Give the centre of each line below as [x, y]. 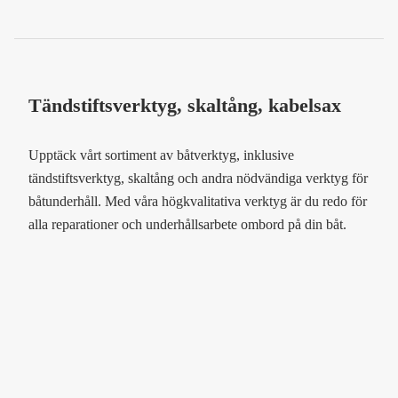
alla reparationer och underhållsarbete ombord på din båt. [187, 225]
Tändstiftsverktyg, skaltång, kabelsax [185, 106]
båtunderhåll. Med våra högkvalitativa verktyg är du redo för [198, 202]
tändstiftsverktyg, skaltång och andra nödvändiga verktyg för [198, 179]
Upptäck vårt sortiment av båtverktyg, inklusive [161, 155]
